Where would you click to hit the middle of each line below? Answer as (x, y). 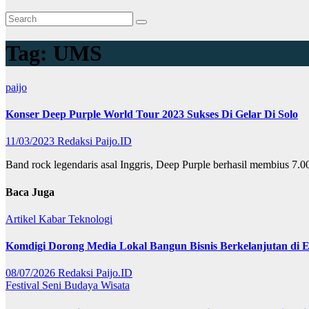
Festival (24, 286)
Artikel (22, 219)
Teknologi (90, 219)
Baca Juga (30, 192)
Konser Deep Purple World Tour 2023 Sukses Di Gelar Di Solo (152, 114)
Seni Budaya (71, 286)
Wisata (115, 286)
